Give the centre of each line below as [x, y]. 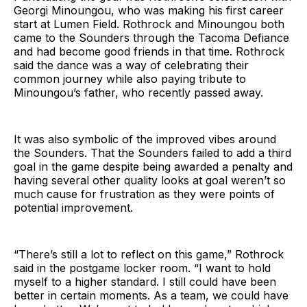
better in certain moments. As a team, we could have [151, 296]
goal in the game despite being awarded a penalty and [153, 167]
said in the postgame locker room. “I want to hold [142, 268]
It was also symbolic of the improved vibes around [145, 139]
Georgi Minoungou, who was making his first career [149, 11]
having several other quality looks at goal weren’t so [150, 181]
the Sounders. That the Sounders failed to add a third [152, 153]
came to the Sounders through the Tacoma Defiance [151, 38]
